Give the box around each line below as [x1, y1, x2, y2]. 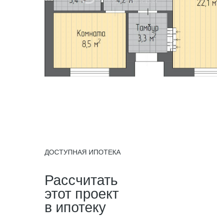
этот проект [45, 186, 119, 201]
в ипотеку [45, 200, 106, 215]
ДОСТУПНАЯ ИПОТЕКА [45, 148, 121, 156]
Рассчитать [45, 172, 118, 188]
